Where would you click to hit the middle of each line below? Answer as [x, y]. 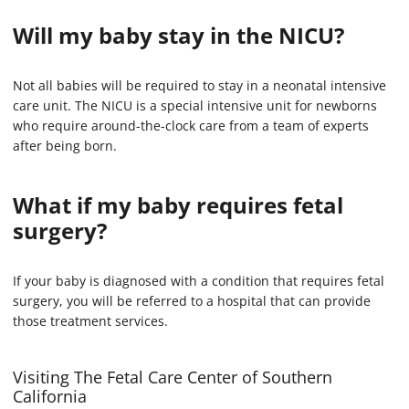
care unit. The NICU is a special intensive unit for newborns [195, 106]
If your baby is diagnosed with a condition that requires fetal [199, 281]
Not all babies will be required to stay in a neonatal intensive [199, 86]
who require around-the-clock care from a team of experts [191, 126]
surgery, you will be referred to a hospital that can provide [192, 301]
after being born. [65, 146]
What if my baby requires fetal [178, 205]
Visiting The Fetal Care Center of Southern [173, 378]
